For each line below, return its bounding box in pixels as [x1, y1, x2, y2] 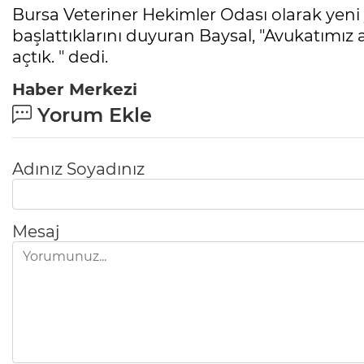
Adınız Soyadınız [12, 158, 145, 179]
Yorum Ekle [32, 102, 152, 127]
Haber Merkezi [12, 79, 137, 99]
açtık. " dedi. [12, 46, 108, 67]
